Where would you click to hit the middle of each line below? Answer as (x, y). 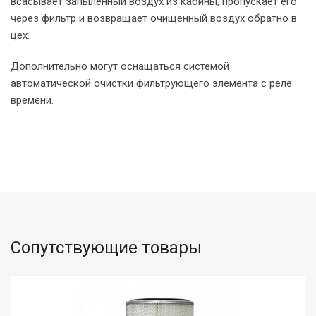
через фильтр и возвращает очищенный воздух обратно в (154, 19)
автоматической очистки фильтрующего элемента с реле (151, 84)
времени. (32, 101)
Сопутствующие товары (106, 248)
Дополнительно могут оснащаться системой (120, 67)
